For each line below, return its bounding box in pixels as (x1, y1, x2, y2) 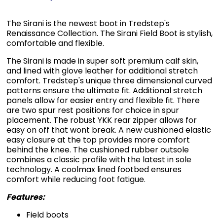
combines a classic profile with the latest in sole (6, 154, 191, 165)
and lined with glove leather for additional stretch (6, 65, 198, 76)
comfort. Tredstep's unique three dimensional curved (6, 75, 212, 86)
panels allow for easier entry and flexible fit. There (6, 95, 200, 106)
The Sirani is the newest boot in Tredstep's (6, 18, 170, 29)
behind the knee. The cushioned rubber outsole (6, 144, 189, 155)
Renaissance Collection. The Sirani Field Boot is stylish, (6, 28, 213, 39)
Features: (6, 191, 45, 203)
